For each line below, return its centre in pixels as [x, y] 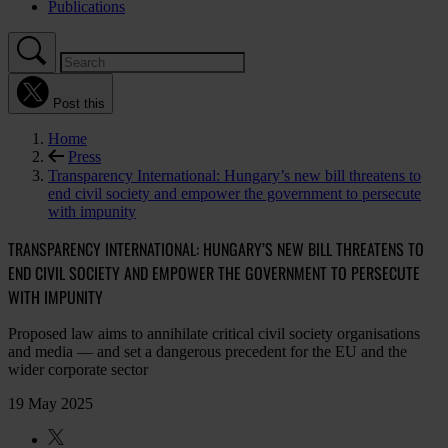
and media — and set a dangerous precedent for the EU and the [207, 352]
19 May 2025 [50, 404]
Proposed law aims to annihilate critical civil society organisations [214, 334]
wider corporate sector [78, 370]
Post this [79, 103]
